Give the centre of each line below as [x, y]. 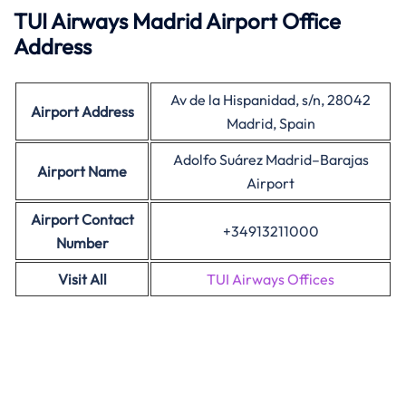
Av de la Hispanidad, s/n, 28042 [271, 100]
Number [82, 243]
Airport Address [82, 111]
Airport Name [82, 171]
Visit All [82, 279]
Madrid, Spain [271, 123]
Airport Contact [82, 219]
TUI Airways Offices [271, 279]
